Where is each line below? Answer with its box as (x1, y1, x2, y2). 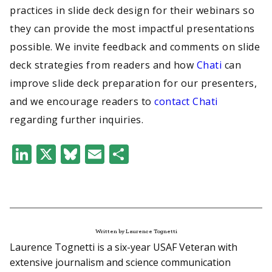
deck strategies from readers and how (10, 58, 197, 72)
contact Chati (154, 95, 218, 109)
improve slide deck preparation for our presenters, (10, 76, 257, 90)
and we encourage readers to (10, 95, 154, 109)
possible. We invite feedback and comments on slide (10, 40, 260, 54)
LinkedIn (32, 141, 112, 168)
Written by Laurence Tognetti (95, 228, 177, 235)
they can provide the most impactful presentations (10, 22, 255, 36)
